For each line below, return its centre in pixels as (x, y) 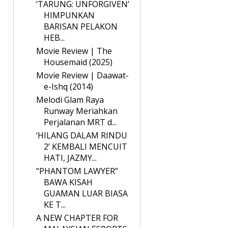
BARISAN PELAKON (81, 27)
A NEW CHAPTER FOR (77, 218)
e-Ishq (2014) (68, 87)
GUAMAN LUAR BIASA (86, 194)
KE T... (55, 205)
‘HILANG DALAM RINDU (82, 136)
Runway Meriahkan (81, 111)
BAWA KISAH (68, 182)
